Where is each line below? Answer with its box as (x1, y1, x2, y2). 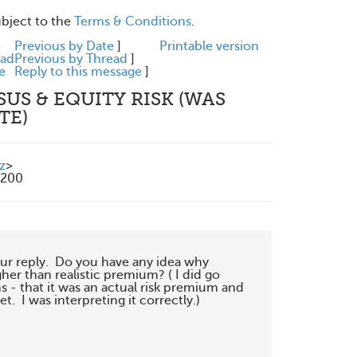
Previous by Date (14, 39, 114, 53)
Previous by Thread (14, 52, 127, 66)
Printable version (159, 39, 259, 53)
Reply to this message (14, 65, 142, 79)
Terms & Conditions (74, 14, 191, 29)
